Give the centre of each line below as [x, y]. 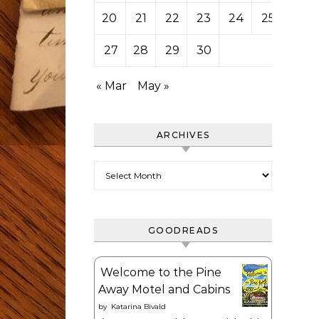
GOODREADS [183, 230]
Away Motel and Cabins [164, 289]
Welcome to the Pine [161, 272]
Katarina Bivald [138, 307]
